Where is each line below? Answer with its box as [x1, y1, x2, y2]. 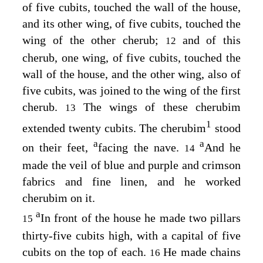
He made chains [163, 245, 241, 259]
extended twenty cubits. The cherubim [22, 121, 207, 134]
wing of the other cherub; [22, 33, 166, 47]
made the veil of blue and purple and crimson [22, 159, 241, 172]
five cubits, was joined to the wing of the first [22, 84, 241, 97]
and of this [182, 33, 241, 47]
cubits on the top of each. [22, 245, 150, 259]
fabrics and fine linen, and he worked [22, 175, 241, 188]
